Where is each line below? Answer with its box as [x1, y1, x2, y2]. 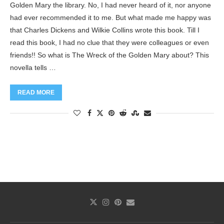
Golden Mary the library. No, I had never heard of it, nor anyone [10, 1, 211, 9]
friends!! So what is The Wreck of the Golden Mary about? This [10, 51, 209, 59]
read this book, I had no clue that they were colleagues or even [10, 38, 209, 47]
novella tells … [10, 63, 56, 72]
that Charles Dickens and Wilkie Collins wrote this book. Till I [10, 26, 199, 34]
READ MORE [17, 89, 54, 96]
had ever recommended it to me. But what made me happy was [10, 13, 211, 22]
